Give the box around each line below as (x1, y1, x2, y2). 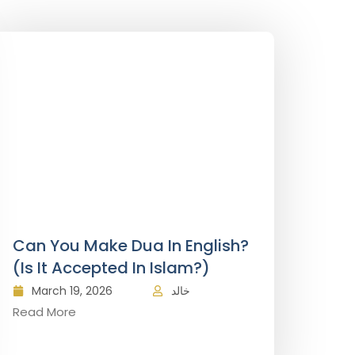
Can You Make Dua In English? (13, 235, 249, 257)
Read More (13, 303, 76, 320)
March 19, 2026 (32, 283, 113, 299)
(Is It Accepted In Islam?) (13, 257, 210, 279)
